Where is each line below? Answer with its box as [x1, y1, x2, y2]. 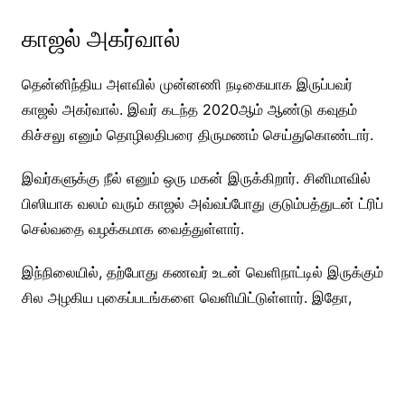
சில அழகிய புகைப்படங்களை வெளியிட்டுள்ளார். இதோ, [21, 288, 365, 307]
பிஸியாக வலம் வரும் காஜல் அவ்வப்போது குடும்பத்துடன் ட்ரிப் [21, 194, 383, 213]
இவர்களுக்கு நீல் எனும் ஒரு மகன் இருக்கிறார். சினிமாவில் [21, 169, 371, 188]
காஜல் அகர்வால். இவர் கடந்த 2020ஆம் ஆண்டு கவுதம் [21, 100, 357, 119]
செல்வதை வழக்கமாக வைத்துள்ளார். [21, 220, 244, 239]
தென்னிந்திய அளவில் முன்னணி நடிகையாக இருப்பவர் [21, 75, 353, 94]
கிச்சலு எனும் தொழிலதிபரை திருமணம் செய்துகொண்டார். [21, 126, 373, 145]
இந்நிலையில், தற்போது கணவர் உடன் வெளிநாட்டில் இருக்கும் [21, 263, 383, 282]
